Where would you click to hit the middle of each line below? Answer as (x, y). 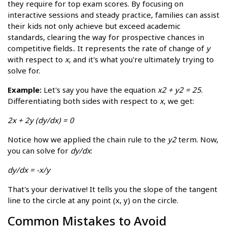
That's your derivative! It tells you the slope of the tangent (112, 189)
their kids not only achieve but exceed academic (94, 26)
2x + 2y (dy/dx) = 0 (41, 120)
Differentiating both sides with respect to (84, 101)
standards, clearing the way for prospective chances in (106, 37)
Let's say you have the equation (100, 89)
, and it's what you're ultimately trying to (141, 59)
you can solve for (39, 150)
